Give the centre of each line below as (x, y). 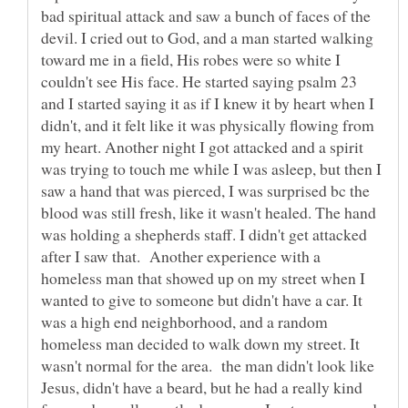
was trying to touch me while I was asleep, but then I (211, 169)
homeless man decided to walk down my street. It (200, 344)
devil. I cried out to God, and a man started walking (207, 38)
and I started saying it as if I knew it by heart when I (208, 103)
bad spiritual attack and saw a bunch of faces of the (206, 16)
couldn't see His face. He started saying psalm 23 (199, 82)
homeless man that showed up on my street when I (203, 278)
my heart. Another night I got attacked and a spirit (202, 147)
